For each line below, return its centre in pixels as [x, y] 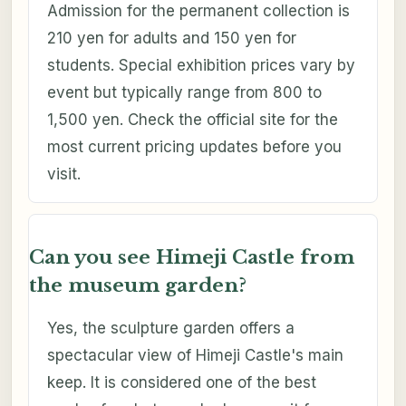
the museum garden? [137, 286]
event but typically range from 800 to [184, 93]
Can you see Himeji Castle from [191, 258]
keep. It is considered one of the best [181, 383]
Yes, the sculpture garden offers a [170, 329]
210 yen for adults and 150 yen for [171, 39]
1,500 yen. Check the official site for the [192, 120]
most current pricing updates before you [194, 147]
